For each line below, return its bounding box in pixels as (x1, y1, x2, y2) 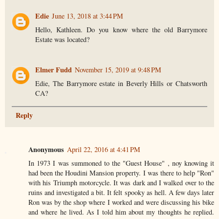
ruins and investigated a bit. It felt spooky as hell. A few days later (28, 187, 214, 197)
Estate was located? (35, 34, 90, 44)
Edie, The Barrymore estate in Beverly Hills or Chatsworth (35, 78, 207, 88)
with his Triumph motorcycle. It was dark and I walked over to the (28, 177, 214, 187)
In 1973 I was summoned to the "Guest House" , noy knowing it (28, 158, 214, 168)
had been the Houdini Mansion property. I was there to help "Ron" (28, 168, 214, 177)
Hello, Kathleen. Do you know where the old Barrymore (35, 24, 207, 34)
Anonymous (28, 144, 64, 154)
